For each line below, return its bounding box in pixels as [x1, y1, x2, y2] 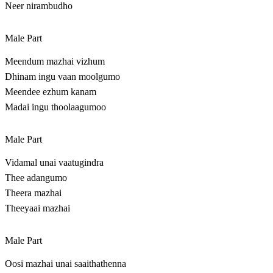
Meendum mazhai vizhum [5, 56, 105, 67]
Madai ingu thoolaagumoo [5, 102, 106, 113]
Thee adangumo [5, 172, 67, 183]
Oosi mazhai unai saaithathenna [5, 258, 126, 269]
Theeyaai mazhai [5, 203, 70, 214]
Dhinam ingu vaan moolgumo [5, 71, 120, 82]
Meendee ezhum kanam [5, 87, 96, 97]
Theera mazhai [5, 188, 62, 199]
